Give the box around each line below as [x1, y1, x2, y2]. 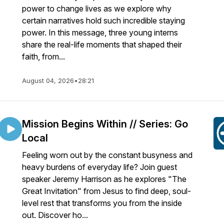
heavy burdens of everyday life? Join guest [22, 162, 177, 172]
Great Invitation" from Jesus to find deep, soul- [22, 186, 191, 196]
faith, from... [22, 51, 65, 61]
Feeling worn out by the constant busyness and [22, 150, 192, 160]
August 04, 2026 [22, 76, 74, 84]
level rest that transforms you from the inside [22, 198, 182, 208]
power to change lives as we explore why [22, 3, 171, 13]
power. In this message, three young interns [22, 27, 178, 37]
